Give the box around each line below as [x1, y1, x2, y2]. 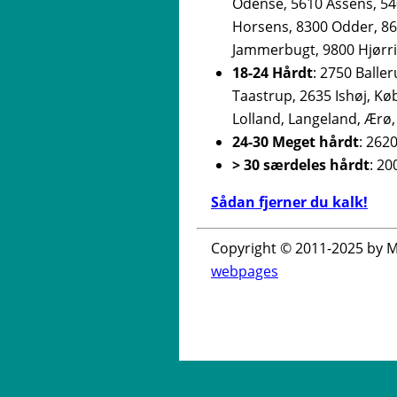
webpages [211, 261, 278, 281]
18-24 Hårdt [232, 62, 313, 82]
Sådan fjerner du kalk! [211, 191, 368, 212]
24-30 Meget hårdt [232, 131, 359, 152]
